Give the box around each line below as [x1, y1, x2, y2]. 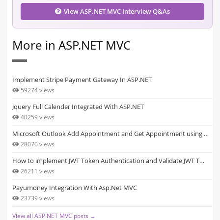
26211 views [21, 166, 55, 175]
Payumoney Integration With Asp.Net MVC [12, 183, 137, 192]
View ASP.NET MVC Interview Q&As [64, 6, 170, 16]
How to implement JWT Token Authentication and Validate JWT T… [12, 156, 204, 165]
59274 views [21, 85, 55, 94]
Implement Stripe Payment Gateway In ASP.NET [12, 75, 152, 84]
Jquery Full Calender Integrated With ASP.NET [12, 102, 144, 111]
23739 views [21, 193, 55, 202]
